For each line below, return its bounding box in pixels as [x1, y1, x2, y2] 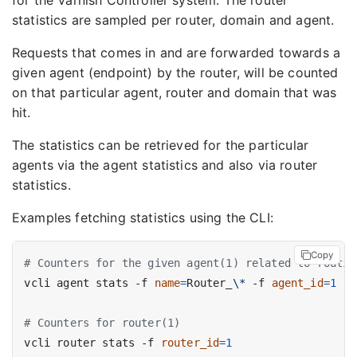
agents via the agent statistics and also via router [12, 157, 318, 174]
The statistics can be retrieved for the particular [12, 137, 309, 154]
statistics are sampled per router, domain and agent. [12, 12, 335, 29]
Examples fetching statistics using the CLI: [12, 210, 273, 226]
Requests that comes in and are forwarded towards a [12, 45, 341, 61]
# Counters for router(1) [24, 316, 181, 329]
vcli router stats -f [24, 335, 161, 349]
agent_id [271, 276, 324, 289]
